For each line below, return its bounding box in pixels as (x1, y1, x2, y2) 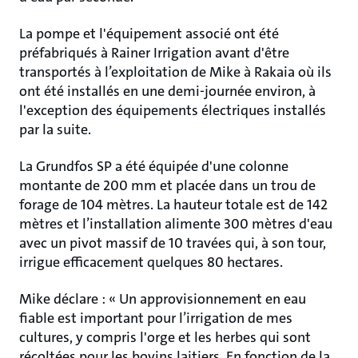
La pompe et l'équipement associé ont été (19, 24, 279, 43)
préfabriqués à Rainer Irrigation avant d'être (19, 43, 289, 62)
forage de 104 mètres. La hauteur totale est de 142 (19, 195, 328, 214)
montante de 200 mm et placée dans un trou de (19, 176, 316, 195)
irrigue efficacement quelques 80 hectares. (19, 253, 283, 272)
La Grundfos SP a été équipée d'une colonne (19, 157, 288, 176)
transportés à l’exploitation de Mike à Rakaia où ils (19, 62, 332, 82)
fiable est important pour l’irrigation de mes (19, 308, 292, 328)
